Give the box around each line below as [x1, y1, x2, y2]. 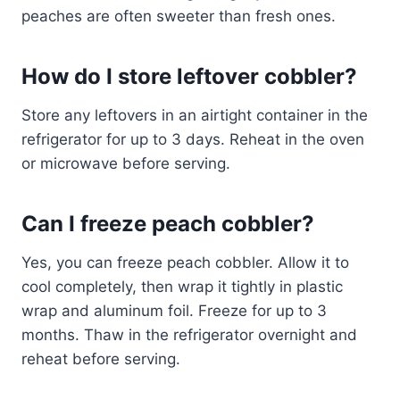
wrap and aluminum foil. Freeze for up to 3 [21, 302, 327, 321]
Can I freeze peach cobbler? [21, 211, 314, 237]
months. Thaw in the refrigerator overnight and [21, 326, 357, 345]
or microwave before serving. [21, 154, 230, 173]
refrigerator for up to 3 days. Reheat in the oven [21, 130, 364, 149]
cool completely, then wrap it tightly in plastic [21, 278, 343, 296]
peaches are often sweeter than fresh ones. [21, 7, 336, 26]
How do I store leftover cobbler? [21, 63, 357, 90]
